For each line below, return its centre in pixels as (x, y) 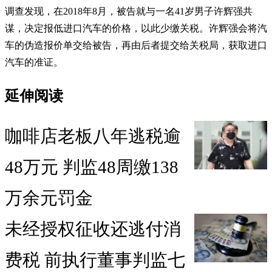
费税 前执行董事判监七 (95, 260)
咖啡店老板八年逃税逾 (93, 136)
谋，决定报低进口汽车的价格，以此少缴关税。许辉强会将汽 (136, 28)
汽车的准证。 (34, 62)
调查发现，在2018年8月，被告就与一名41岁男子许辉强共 (129, 11)
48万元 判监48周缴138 (92, 167)
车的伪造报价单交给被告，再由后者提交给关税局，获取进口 (136, 45)
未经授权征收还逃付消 (93, 229)
